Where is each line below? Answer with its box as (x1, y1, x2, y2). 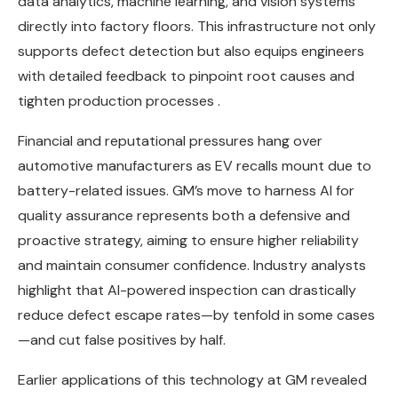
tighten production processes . (18, 91, 220, 110)
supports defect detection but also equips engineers (18, 41, 364, 60)
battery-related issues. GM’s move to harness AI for (18, 180, 354, 200)
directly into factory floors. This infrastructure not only (18, 16, 376, 36)
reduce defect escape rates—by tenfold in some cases (18, 305, 375, 324)
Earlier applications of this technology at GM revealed (18, 370, 367, 389)
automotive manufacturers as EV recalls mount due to (18, 155, 371, 175)
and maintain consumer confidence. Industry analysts (18, 255, 366, 275)
